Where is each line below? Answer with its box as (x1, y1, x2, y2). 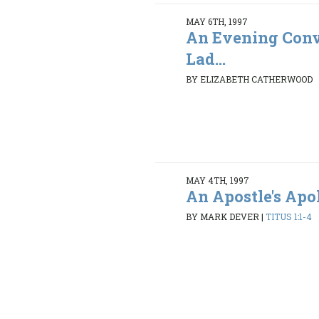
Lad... (186, 48, 226, 69)
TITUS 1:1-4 (266, 211, 313, 223)
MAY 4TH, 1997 (186, 174, 250, 186)
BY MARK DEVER (186, 211, 260, 223)
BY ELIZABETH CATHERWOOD (186, 73, 313, 85)
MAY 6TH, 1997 (186, 15, 249, 27)
